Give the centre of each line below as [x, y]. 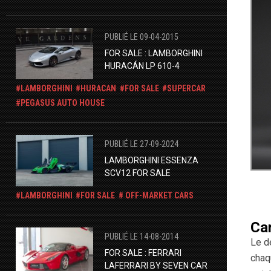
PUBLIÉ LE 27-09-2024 [141, 144]
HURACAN [99, 89]
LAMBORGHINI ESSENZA [151, 160]
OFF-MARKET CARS [158, 196]
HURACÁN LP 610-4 [142, 66]
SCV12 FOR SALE [137, 173]
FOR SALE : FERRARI [143, 253]
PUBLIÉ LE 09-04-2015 [141, 37]
